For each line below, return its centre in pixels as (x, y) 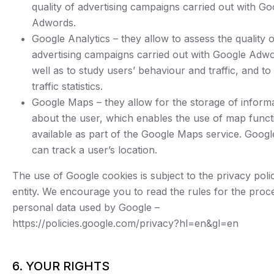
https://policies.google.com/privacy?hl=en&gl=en (125, 224)
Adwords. (54, 23)
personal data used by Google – (86, 208)
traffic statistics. (67, 87)
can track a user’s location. (94, 150)
